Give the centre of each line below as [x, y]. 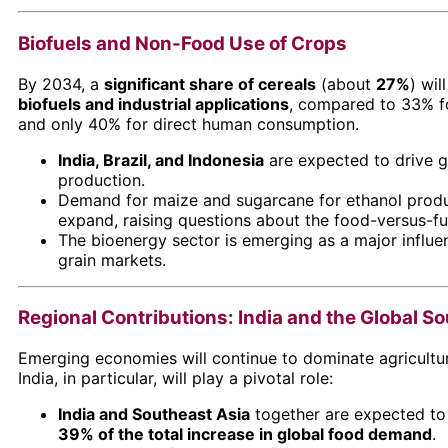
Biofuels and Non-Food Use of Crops [182, 43]
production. [101, 179]
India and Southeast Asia [154, 414]
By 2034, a [61, 83]
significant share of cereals [210, 83]
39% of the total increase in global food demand [245, 434]
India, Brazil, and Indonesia [161, 159]
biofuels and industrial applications [153, 103]
